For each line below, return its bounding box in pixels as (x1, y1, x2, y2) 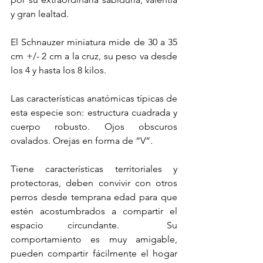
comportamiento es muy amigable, (11, 233, 177, 245)
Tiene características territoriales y (11, 163, 177, 174)
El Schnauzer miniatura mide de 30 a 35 (11, 36, 177, 48)
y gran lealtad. (11, 8, 71, 19)
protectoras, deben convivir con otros (11, 177, 177, 188)
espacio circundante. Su (11, 219, 177, 231)
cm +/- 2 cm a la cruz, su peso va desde (11, 50, 177, 62)
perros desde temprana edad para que (11, 191, 177, 203)
